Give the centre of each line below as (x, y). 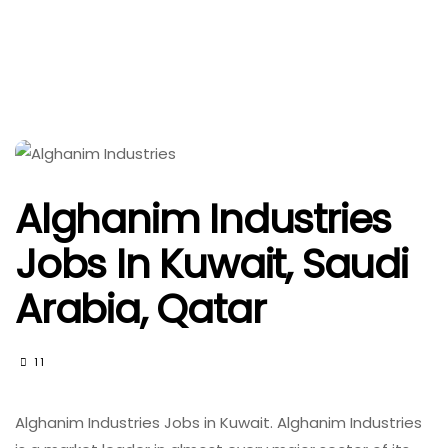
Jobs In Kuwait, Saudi (211, 264)
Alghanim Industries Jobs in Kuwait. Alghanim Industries (218, 422)
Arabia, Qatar (140, 309)
